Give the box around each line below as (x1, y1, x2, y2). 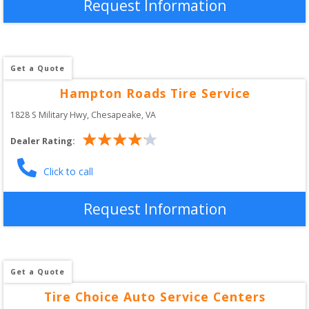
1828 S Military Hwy (10, 108, 87, 121)
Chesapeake (91, 108, 141, 121)
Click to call (43, 164, 93, 178)
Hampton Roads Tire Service (59, 84, 250, 101)
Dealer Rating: (10, 135, 75, 148)
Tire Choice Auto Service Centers (43, 288, 266, 305)
